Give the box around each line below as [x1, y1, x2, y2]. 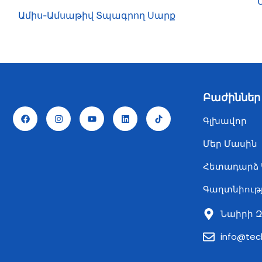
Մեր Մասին [203, 137, 257, 150]
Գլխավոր [203, 115, 247, 127]
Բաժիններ [203, 91, 260, 104]
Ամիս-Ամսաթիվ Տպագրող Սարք [18, 9, 175, 22]
